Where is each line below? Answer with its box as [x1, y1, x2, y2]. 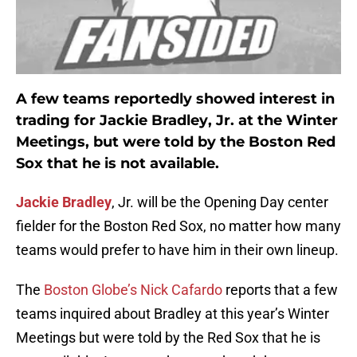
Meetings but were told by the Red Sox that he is [16, 329, 320, 347]
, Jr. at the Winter [208, 112, 338, 130]
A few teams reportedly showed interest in [16, 90, 335, 108]
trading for [16, 112, 100, 130]
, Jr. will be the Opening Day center [112, 194, 328, 211]
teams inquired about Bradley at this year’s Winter [16, 305, 329, 323]
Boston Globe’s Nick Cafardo [44, 281, 222, 299]
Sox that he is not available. [16, 155, 219, 173]
